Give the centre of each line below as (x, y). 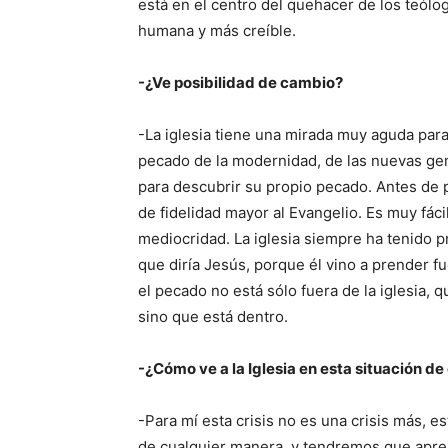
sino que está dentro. (213, 316)
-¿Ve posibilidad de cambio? (240, 82)
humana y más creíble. (217, 30)
